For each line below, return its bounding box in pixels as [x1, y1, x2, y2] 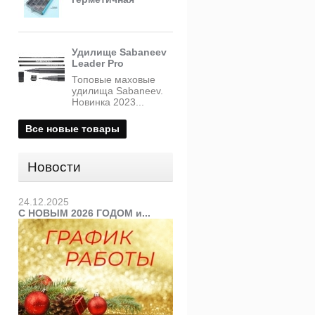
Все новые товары [25, 123, 120, 134]
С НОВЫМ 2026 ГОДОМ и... [18, 207, 150, 219]
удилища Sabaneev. [72, 85, 163, 96]
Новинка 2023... [72, 96, 144, 108]
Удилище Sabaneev [72, 46, 167, 58]
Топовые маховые [72, 74, 155, 85]
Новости [27, 160, 81, 174]
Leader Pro [72, 58, 124, 69]
